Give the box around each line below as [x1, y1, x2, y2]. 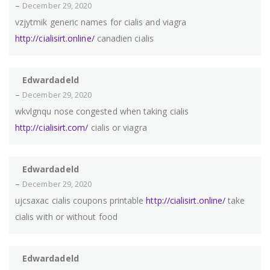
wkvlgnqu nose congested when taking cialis [15, 105, 189, 118]
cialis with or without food [15, 211, 118, 223]
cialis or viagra [88, 122, 147, 134]
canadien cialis [94, 33, 154, 45]
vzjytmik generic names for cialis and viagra [15, 16, 187, 28]
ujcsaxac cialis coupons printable [15, 195, 146, 207]
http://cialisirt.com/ [15, 122, 89, 134]
